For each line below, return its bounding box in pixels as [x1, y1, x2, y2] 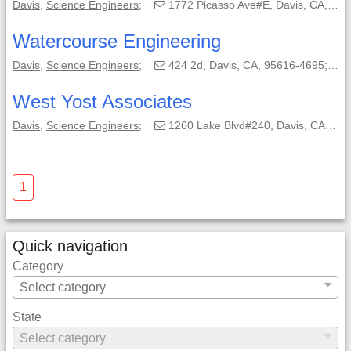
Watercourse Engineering [13, 31, 221, 52]
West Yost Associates [13, 91, 192, 112]
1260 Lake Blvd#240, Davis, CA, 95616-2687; [165, 119, 325, 132]
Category [13, 259, 63, 273]
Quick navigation [13, 237, 128, 255]
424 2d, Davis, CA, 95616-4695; [165, 59, 327, 71]
